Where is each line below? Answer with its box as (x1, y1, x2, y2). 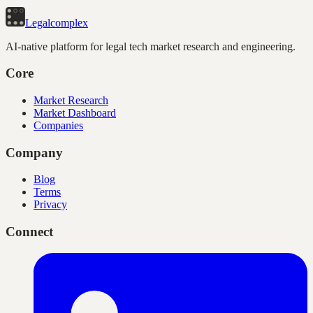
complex (50, 16, 88, 29)
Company (6, 145, 63, 160)
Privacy (34, 198, 67, 211)
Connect (6, 224, 53, 240)
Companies (34, 119, 83, 131)
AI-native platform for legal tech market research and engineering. (6, 40, 296, 52)
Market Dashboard (34, 107, 116, 119)
